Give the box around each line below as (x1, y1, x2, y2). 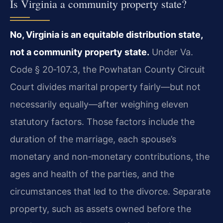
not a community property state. (10, 46, 149, 57)
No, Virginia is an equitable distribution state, (10, 29, 203, 40)
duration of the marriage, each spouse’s (10, 133, 176, 144)
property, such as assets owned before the (10, 203, 191, 214)
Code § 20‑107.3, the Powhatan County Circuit (10, 64, 205, 75)
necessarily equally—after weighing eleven (10, 99, 189, 110)
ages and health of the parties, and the (10, 168, 174, 179)
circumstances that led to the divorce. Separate (10, 186, 211, 197)
